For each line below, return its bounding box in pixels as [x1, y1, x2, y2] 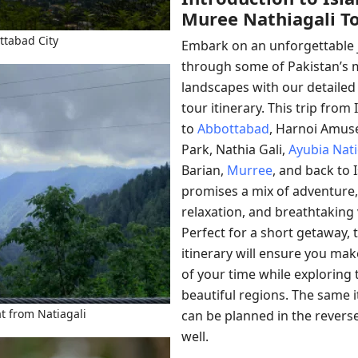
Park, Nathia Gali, [181, 141, 288, 158]
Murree [227, 161, 272, 179]
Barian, [181, 161, 227, 179]
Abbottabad [197, 120, 269, 137]
